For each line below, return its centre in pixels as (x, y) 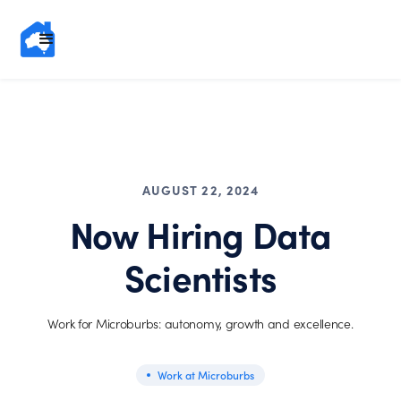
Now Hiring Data (200, 233)
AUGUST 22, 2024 (200, 190)
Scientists (200, 276)
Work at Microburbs (206, 375)
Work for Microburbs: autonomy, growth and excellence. (200, 324)
